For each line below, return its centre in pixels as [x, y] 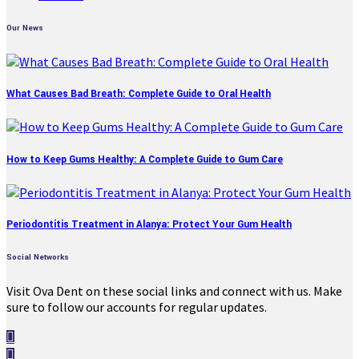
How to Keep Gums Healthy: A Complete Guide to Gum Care [145, 159]
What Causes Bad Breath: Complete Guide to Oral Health [139, 95]
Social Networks [38, 257]
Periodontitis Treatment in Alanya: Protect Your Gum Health [149, 224]
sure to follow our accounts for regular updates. [137, 307]
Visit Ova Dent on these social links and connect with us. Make [174, 290]
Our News [25, 28]
